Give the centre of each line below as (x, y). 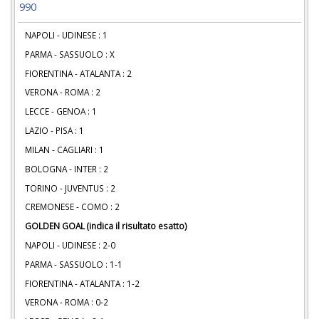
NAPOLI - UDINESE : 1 (66, 35)
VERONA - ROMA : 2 (63, 92)
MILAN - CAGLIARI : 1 (64, 149)
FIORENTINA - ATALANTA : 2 (78, 73)
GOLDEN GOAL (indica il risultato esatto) (106, 226)
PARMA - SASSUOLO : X (70, 54)
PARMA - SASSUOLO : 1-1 (74, 264)
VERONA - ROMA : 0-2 (67, 302)
